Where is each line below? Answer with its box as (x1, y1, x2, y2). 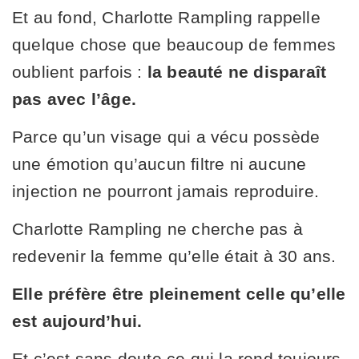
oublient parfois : (12, 62, 147, 81)
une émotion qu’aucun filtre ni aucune (12, 154, 307, 173)
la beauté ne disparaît (147, 62, 327, 81)
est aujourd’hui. (12, 311, 143, 330)
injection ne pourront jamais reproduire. (12, 181, 320, 200)
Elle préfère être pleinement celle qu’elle (12, 284, 346, 303)
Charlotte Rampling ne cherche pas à (12, 219, 304, 238)
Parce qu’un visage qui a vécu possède (12, 127, 321, 146)
